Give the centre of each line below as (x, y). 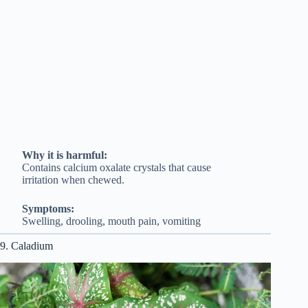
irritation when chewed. (73, 179)
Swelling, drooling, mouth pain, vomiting (111, 221)
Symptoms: (48, 208)
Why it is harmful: (64, 155)
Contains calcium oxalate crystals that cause (116, 167)
